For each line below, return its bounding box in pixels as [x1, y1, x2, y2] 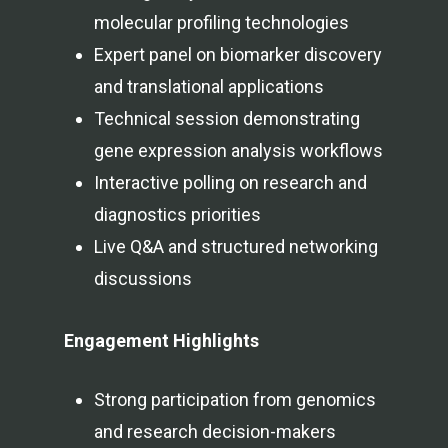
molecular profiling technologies [94, 11, 349, 33]
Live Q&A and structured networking [94, 235, 378, 257]
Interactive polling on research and [94, 171, 367, 193]
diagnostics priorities [94, 203, 261, 225]
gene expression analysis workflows [94, 139, 383, 161]
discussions [94, 267, 192, 289]
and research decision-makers [94, 420, 336, 442]
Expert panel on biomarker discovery [94, 43, 382, 65]
